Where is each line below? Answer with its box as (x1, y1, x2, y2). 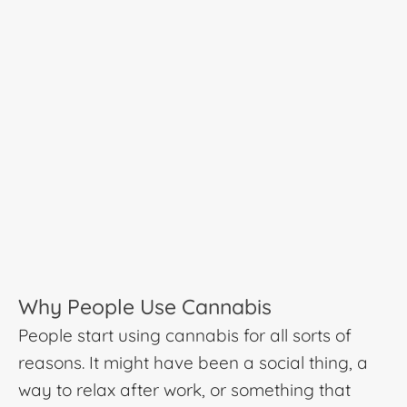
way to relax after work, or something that (18, 379, 351, 402)
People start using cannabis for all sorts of (18, 324, 352, 347)
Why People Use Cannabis (18, 293, 272, 321)
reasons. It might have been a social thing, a (18, 352, 368, 374)
